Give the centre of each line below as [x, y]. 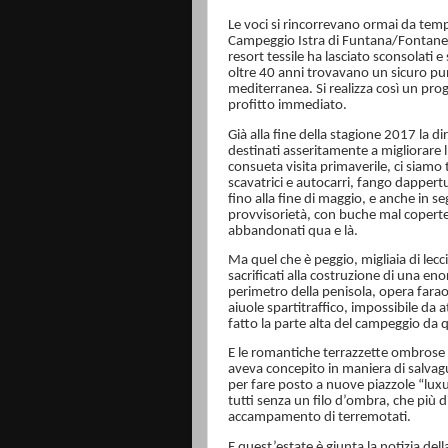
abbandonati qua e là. [293, 231]
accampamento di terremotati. [319, 418]
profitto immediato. [287, 106]
